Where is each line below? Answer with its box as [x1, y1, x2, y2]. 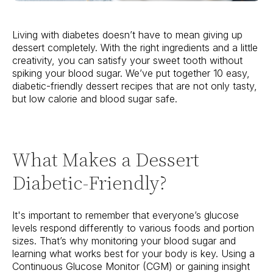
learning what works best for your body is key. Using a [12, 247, 255, 260]
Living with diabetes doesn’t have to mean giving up [12, 29, 243, 41]
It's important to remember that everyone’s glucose [12, 209, 239, 222]
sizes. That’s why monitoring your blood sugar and [12, 235, 236, 247]
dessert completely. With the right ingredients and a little [12, 41, 258, 54]
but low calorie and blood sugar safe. [12, 93, 177, 105]
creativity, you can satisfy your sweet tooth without [12, 54, 243, 67]
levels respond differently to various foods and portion [12, 222, 254, 235]
